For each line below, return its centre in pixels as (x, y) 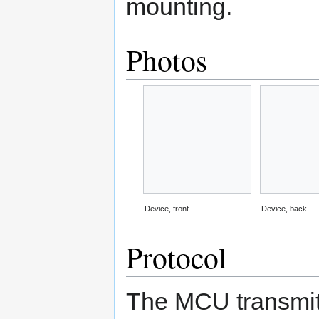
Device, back (284, 209)
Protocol (177, 257)
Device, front (167, 209)
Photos (167, 60)
